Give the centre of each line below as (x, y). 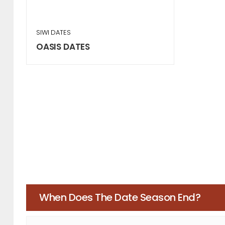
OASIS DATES (63, 46)
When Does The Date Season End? (120, 198)
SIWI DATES (53, 32)
